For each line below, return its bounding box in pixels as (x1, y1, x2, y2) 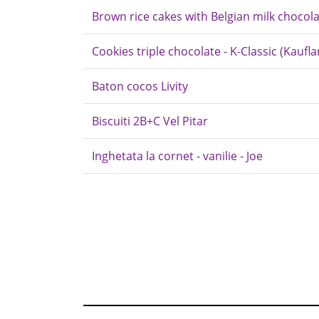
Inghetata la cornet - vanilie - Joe (92, 148, 263, 164)
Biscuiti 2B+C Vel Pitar (92, 113, 208, 129)
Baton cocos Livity (92, 78, 188, 94)
